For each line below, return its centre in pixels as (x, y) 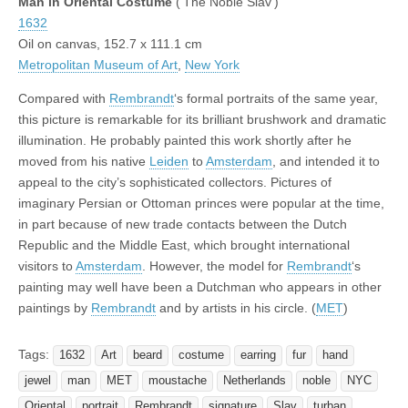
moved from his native (84, 162)
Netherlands (255, 381)
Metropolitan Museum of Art (98, 65)
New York (212, 65)
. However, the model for (214, 266)
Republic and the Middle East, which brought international (184, 245)
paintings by (55, 308)
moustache (178, 381)
